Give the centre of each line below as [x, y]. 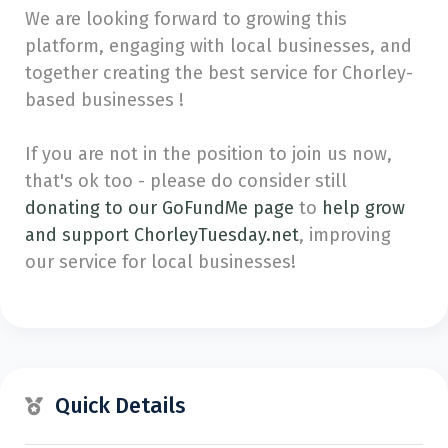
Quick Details [120, 406]
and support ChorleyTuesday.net [162, 235]
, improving [345, 235]
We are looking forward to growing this [186, 19]
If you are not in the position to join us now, [208, 154]
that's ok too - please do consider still [186, 181]
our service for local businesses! [160, 262]
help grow [363, 208]
